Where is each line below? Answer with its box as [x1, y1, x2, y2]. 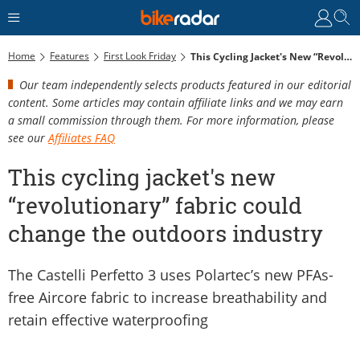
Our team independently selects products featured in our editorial [19, 76, 351, 92]
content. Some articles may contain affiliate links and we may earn [8, 94, 343, 110]
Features [50, 48, 89, 63]
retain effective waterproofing [8, 309, 208, 329]
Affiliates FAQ [48, 129, 115, 145]
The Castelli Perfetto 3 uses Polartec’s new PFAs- [8, 264, 333, 284]
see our [8, 129, 48, 145]
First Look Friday [104, 48, 176, 63]
